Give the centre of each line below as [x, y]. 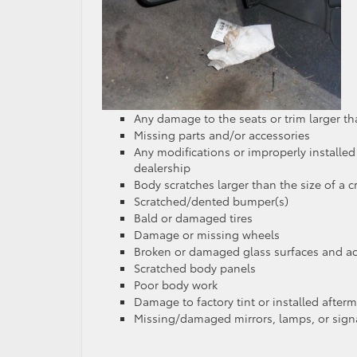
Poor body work [176, 284]
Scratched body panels [195, 268]
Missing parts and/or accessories [222, 135]
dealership [162, 167]
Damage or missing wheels [207, 234]
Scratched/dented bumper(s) [211, 201]
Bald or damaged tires [193, 218]
